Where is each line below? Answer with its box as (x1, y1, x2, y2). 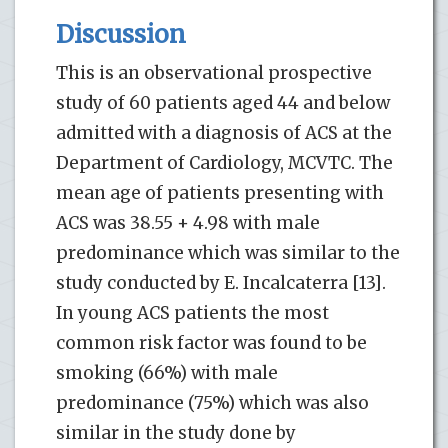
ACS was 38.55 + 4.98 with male (56, 212, 320, 235)
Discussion (56, 19, 186, 51)
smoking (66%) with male (56, 362, 278, 385)
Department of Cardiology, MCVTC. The (56, 152, 393, 175)
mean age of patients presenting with (56, 182, 384, 205)
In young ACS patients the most (56, 302, 329, 325)
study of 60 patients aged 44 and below (56, 92, 390, 115)
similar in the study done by (56, 422, 296, 445)
